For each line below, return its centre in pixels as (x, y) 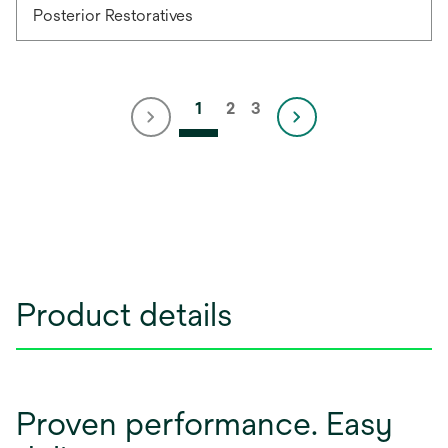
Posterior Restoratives (113, 15)
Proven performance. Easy (204, 423)
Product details (124, 314)
